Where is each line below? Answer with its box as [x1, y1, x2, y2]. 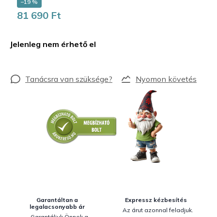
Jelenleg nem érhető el [10, 39, 96, 49]
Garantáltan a [36, 196, 78, 203]
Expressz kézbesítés [125, 196, 187, 203]
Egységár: [16, 26, 48, 35]
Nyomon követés [136, 74, 197, 84]
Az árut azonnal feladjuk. [123, 206, 193, 214]
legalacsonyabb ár [30, 203, 85, 210]
